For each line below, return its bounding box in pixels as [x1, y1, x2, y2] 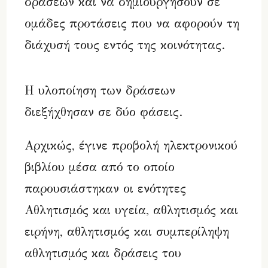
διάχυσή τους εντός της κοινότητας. [25, 37, 226, 53]
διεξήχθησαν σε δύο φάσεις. [25, 104, 183, 120]
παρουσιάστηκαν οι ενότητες [25, 181, 187, 196]
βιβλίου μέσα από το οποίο [25, 159, 175, 175]
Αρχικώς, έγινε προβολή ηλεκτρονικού [25, 138, 238, 153]
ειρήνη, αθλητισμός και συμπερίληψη [25, 224, 230, 239]
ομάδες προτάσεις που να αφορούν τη [25, 16, 240, 31]
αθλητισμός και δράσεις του [25, 245, 182, 261]
